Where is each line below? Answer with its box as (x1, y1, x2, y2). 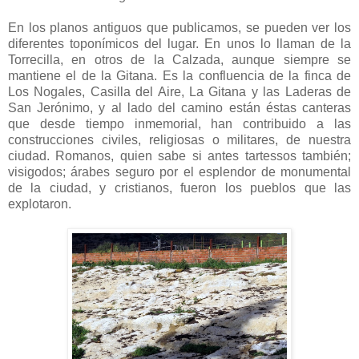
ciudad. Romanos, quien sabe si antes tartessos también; (8, 148, 351, 163)
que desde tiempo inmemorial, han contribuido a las (8, 116, 351, 131)
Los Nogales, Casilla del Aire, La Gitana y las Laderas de (8, 84, 351, 99)
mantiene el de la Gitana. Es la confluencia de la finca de (8, 68, 351, 83)
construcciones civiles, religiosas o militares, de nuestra (8, 132, 351, 147)
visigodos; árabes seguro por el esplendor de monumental (8, 164, 351, 179)
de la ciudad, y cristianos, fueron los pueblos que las (8, 180, 351, 195)
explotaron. (8, 196, 71, 211)
